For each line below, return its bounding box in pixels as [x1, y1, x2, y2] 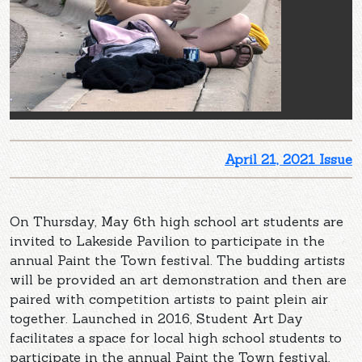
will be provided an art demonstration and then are [10, 271, 347, 288]
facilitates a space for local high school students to [10, 329, 342, 346]
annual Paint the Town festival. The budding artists [10, 251, 345, 268]
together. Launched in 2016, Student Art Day [10, 309, 303, 326]
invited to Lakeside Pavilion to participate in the [10, 232, 325, 249]
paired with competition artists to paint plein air [10, 290, 328, 307]
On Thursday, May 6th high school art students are [10, 213, 343, 229]
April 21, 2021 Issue [225, 150, 352, 167]
